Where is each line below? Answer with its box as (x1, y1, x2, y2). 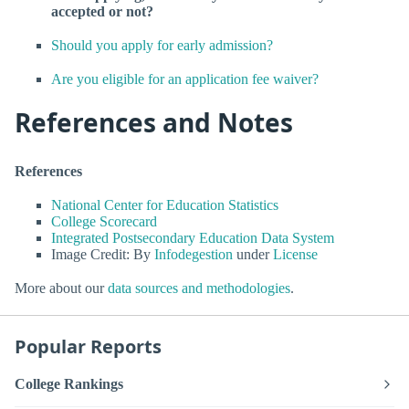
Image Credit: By (51, 246, 154, 263)
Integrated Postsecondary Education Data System (51, 230, 334, 246)
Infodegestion (154, 246, 233, 263)
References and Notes (15, 105, 293, 141)
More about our (15, 280, 108, 297)
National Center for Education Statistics (51, 197, 278, 214)
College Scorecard (51, 214, 157, 230)
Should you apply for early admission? (51, 37, 273, 54)
